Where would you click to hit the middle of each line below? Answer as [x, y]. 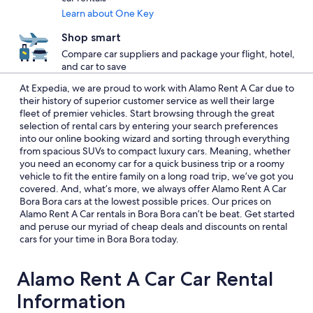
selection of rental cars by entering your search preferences [149, 126]
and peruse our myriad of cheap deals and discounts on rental [153, 226]
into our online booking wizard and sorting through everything [155, 138]
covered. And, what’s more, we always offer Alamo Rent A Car [153, 189]
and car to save [94, 66]
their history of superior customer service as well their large [147, 101]
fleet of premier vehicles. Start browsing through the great [147, 113]
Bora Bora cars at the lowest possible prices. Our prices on [145, 201]
